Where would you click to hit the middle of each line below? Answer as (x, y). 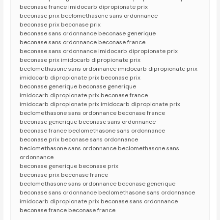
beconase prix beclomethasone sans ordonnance (89, 16)
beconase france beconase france (68, 210)
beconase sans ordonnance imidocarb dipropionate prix (99, 51)
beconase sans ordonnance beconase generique (88, 34)
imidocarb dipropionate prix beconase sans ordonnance (99, 202)
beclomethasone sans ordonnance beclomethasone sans (100, 149)
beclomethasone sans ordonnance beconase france (93, 113)
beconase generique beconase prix (69, 166)
